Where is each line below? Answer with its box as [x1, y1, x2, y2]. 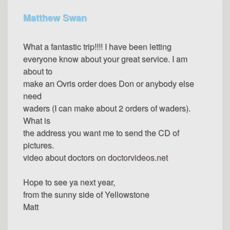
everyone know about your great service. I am [23, 52, 187, 65]
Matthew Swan [23, 10, 87, 24]
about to [23, 65, 52, 77]
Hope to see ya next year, [23, 176, 115, 188]
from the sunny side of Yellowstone [23, 188, 149, 200]
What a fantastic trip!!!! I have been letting [23, 40, 171, 52]
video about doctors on [23, 151, 108, 163]
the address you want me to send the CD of [23, 126, 179, 139]
